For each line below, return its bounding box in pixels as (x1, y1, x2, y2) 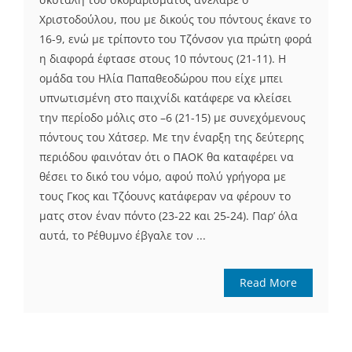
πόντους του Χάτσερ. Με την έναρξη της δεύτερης (39, 130, 304, 145)
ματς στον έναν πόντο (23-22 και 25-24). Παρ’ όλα (39, 208, 298, 224)
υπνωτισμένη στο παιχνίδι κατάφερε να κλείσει (39, 90, 291, 106)
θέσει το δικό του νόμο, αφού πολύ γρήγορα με (39, 169, 286, 185)
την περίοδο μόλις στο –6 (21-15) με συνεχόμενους (39, 110, 306, 126)
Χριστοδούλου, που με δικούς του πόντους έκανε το (39, 12, 311, 27)
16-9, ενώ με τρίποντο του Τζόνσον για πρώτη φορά (39, 31, 312, 47)
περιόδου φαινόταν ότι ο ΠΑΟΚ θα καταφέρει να (39, 149, 294, 165)
